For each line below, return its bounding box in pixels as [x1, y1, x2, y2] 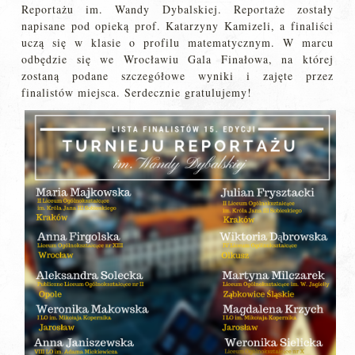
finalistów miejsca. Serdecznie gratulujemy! [21, 85, 253, 100]
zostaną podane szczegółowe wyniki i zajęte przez [21, 68, 334, 83]
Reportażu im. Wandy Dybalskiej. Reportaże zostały [21, 2, 334, 17]
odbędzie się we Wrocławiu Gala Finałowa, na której [21, 52, 334, 67]
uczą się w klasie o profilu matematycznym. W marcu [21, 35, 334, 50]
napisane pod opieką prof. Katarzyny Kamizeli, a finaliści [21, 18, 334, 33]
